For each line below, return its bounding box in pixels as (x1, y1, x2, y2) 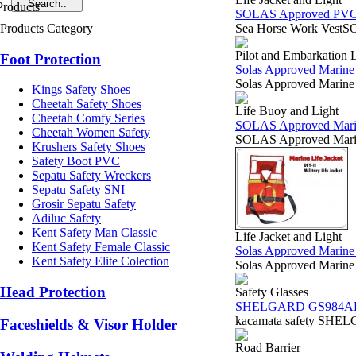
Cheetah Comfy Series (32, 111, 145, 126)
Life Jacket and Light (235, 229, 342, 243)
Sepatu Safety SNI (32, 183, 125, 197)
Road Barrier (235, 341, 300, 354)
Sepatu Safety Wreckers (32, 168, 151, 183)
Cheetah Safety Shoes (32, 97, 141, 111)
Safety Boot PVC (32, 154, 120, 168)
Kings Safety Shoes (32, 83, 130, 97)
